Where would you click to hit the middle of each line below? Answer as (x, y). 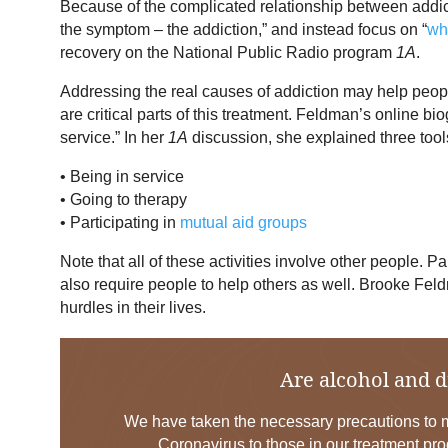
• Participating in (120, 223)
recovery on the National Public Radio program (228, 53)
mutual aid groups (243, 223)
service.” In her (114, 138)
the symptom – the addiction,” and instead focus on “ (243, 30)
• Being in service (122, 177)
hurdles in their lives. (133, 308)
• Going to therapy (123, 200)
